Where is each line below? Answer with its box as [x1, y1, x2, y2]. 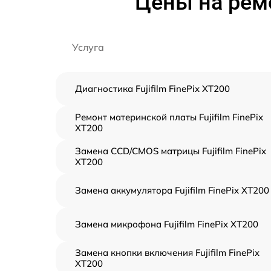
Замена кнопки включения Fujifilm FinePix [75, 246, 260, 258]
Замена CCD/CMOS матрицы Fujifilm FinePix [75, 145, 266, 157]
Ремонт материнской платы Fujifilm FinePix [75, 111, 263, 123]
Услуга [72, 41, 104, 53]
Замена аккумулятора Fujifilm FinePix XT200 [75, 184, 269, 196]
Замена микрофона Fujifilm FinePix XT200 [75, 218, 258, 230]
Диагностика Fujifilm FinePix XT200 [75, 82, 230, 94]
